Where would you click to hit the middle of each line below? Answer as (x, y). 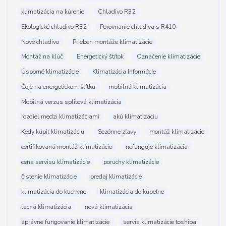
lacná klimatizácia (46, 207)
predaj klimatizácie (116, 177)
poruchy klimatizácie (131, 162)
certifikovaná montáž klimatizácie (67, 147)
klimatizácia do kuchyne (54, 191)
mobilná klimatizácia (137, 87)
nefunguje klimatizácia (156, 147)
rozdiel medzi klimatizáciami (61, 117)
